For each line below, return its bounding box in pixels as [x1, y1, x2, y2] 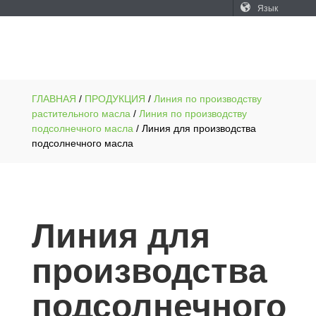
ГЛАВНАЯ [31, 93, 76, 105]
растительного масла [31, 108, 130, 120]
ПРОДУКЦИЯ [84, 93, 145, 105]
